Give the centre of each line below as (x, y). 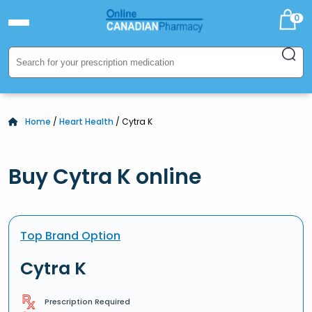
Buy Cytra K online (105, 177)
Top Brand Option (70, 236)
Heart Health (86, 122)
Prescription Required (87, 302)
